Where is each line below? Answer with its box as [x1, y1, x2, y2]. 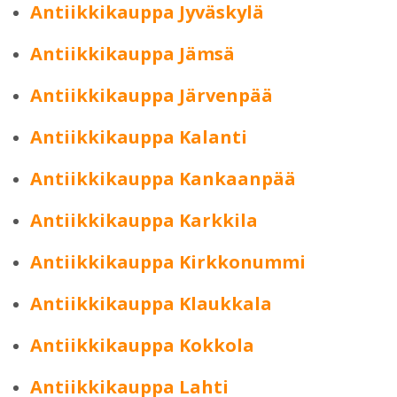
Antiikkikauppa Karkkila [30, 208, 258, 232]
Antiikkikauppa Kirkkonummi [30, 250, 306, 274]
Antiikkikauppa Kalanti [30, 125, 247, 149]
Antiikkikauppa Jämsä [30, 42, 235, 66]
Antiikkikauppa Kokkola [30, 333, 254, 357]
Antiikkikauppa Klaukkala [30, 292, 272, 315]
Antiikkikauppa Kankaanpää [30, 167, 296, 191]
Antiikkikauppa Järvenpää [30, 83, 273, 107]
